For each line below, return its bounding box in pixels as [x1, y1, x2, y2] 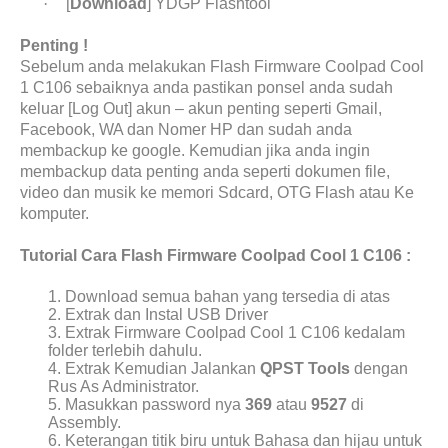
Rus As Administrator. [48, 378, 200, 395]
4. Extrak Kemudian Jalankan [48, 360, 261, 377]
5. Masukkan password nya [48, 396, 246, 413]
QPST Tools [260, 360, 351, 377]
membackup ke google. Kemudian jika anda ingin [20, 142, 370, 159]
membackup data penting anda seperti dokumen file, [20, 163, 390, 180]
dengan [350, 360, 409, 377]
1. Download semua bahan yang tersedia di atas [48, 288, 391, 305]
